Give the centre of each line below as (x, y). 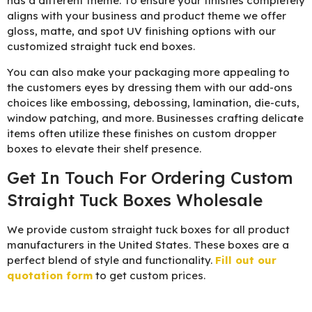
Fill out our (246, 260)
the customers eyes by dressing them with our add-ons (150, 87)
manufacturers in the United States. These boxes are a (148, 245)
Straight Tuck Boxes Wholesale (135, 200)
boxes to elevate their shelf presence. (104, 148)
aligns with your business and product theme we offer (147, 16)
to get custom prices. (149, 276)
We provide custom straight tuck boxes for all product (148, 230)
